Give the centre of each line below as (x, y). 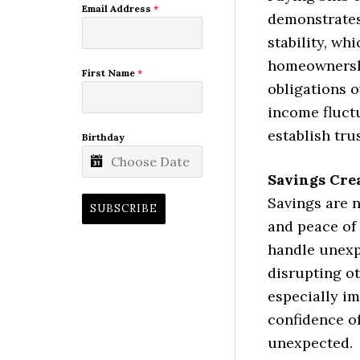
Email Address (118, 9)
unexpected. (310, 342)
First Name (110, 73)
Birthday (103, 137)
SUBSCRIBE (124, 209)
